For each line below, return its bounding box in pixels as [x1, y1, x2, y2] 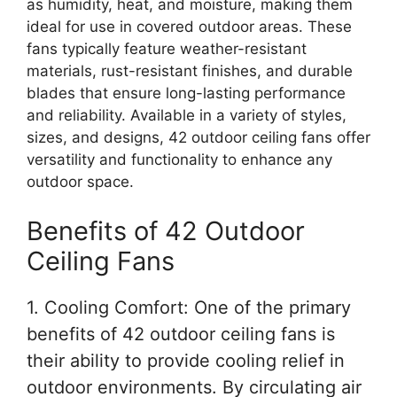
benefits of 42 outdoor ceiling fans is [27, 323, 335, 345]
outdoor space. [27, 173, 134, 191]
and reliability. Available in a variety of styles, [27, 106, 346, 124]
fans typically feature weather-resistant [27, 40, 307, 58]
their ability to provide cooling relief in [27, 349, 345, 371]
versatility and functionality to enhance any [27, 151, 332, 168]
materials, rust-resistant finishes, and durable [27, 62, 353, 80]
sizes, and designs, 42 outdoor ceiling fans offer [27, 128, 370, 146]
